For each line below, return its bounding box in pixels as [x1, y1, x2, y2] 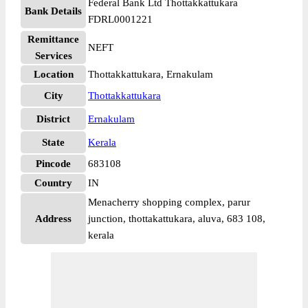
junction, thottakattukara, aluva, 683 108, [88, 213, 265, 224]
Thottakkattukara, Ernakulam [88, 69, 213, 80]
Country [34, 177, 72, 188]
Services [34, 50, 72, 61]
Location [33, 69, 74, 80]
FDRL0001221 [88, 14, 153, 25]
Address [35, 213, 71, 224]
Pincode [36, 158, 71, 169]
